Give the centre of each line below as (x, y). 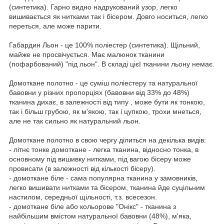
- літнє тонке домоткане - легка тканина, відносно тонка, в (104, 150)
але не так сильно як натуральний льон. (75, 121)
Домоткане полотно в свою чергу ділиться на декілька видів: (107, 140)
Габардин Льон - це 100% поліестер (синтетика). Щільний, (104, 45)
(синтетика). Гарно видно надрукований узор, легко (93, 7)
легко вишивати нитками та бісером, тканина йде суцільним (107, 188)
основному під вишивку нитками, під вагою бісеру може (100, 159)
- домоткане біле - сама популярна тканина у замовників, (103, 178)
